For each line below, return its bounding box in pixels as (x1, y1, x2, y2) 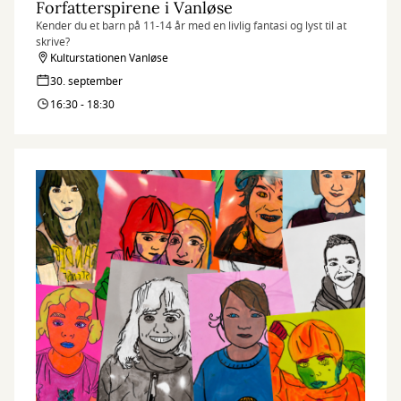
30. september (50, 73, 123, 90)
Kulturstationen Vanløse (50, 50, 168, 66)
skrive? (36, 34, 70, 50)
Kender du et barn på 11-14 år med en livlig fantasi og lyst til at (36, 18, 346, 34)
